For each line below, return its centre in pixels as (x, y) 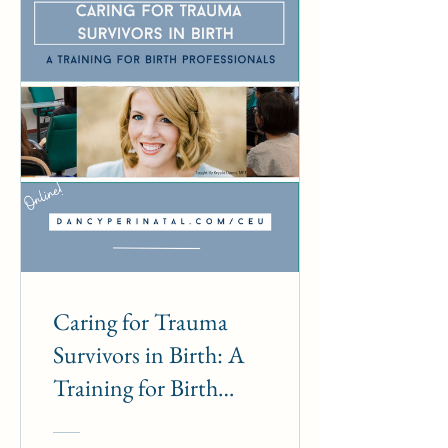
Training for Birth (135, 388)
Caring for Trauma (140, 322)
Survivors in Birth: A (149, 355)
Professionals (113, 421)
